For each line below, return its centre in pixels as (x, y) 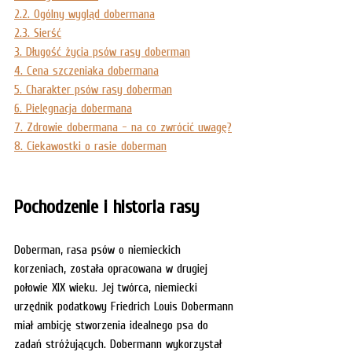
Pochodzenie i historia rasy (107, 206)
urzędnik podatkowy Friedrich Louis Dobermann (126, 305)
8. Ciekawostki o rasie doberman (90, 145)
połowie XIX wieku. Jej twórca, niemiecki (108, 286)
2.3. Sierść (38, 32)
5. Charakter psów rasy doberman (93, 88)
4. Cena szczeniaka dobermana (86, 70)
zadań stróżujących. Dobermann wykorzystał (120, 343)
